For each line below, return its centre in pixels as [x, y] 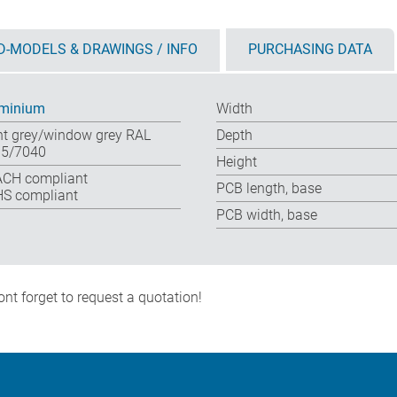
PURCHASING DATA [310, 50]
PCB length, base [269, 189]
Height [237, 162]
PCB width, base [267, 215]
